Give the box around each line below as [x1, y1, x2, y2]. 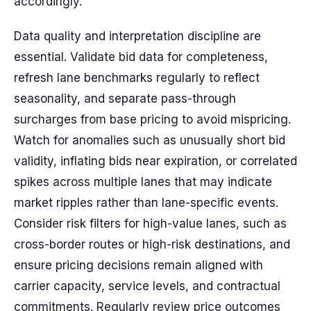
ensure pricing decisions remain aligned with [14, 258, 263, 272]
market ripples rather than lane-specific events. [14, 196, 278, 210]
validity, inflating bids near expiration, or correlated [14, 154, 297, 168]
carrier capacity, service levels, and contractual [14, 279, 280, 293]
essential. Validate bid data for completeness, [14, 50, 268, 64]
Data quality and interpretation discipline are [14, 29, 261, 43]
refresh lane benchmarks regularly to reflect [14, 71, 260, 85]
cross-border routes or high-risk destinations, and [14, 237, 290, 251]
